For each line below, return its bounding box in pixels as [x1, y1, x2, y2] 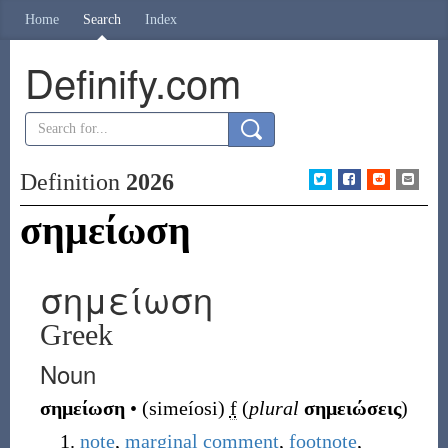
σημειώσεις [303, 397, 401, 419]
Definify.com [24, 53, 241, 110]
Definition [19, 169, 126, 195]
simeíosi [148, 397, 218, 419]
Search [83, 12, 121, 27]
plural [248, 397, 299, 419]
